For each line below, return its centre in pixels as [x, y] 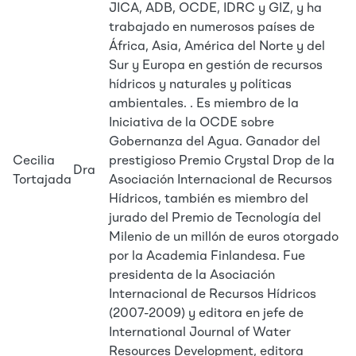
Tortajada [42, 180]
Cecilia [34, 161]
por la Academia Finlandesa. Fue [207, 257]
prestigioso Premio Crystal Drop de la [222, 161]
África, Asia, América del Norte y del [217, 47]
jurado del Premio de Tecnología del [215, 219]
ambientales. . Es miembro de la [204, 104]
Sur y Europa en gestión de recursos [216, 66]
